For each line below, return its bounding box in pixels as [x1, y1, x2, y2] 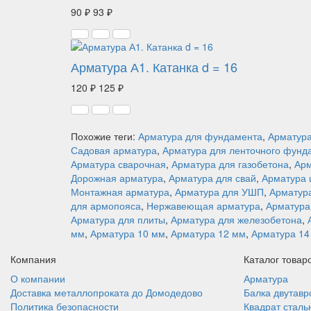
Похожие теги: [71, 129, 138, 143]
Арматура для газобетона [171, 157, 289, 171]
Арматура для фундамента [138, 129, 262, 143]
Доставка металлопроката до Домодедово [10, 285, 203, 299]
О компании [10, 271, 65, 285]
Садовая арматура [71, 143, 157, 157]
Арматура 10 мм [90, 226, 165, 240]
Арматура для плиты [71, 212, 165, 226]
